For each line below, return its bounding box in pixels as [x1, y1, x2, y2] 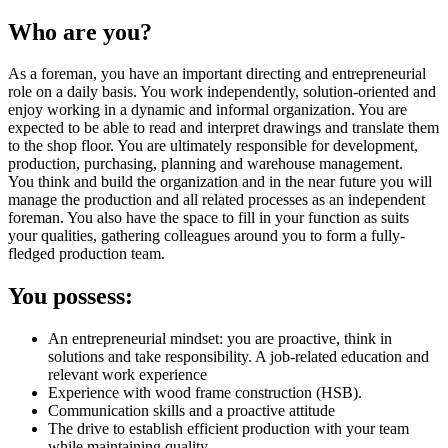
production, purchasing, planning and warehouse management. [8, 155, 403, 173]
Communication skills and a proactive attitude [48, 402, 335, 420]
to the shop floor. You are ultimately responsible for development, [8, 137, 418, 155]
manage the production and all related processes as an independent [8, 191, 425, 209]
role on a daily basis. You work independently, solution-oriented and [8, 83, 436, 101]
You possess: [8, 283, 133, 310]
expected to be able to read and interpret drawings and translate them [8, 119, 439, 137]
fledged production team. [8, 245, 165, 263]
